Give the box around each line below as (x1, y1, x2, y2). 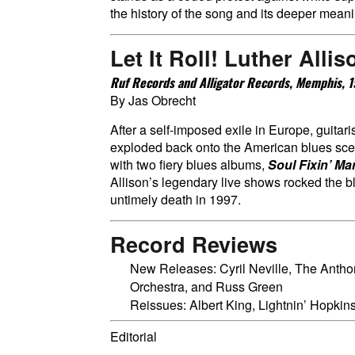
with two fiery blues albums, (110, 155, 268, 174)
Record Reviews (110, 228, 277, 259)
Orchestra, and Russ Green (130, 277, 283, 296)
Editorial (110, 327, 157, 345)
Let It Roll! (110, 42, 224, 73)
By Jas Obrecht (110, 91, 196, 109)
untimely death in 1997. (110, 190, 241, 208)
